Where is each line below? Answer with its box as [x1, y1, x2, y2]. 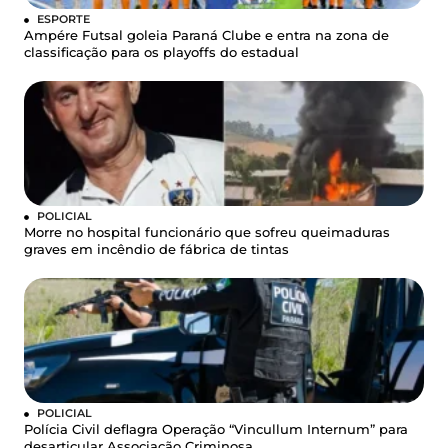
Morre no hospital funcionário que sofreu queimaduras [24, 224, 390, 240]
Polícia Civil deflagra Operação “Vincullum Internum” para [24, 421, 408, 437]
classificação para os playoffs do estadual [24, 44, 299, 60]
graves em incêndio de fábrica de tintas [24, 241, 289, 257]
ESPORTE [37, 11, 90, 26]
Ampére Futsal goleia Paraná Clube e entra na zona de [24, 27, 389, 43]
